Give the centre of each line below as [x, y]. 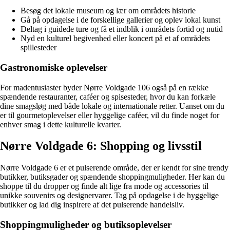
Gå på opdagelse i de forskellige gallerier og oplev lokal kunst [120, 20]
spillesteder [39, 48]
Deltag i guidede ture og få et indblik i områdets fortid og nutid [122, 29]
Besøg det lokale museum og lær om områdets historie [108, 11]
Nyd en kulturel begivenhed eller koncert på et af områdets [115, 39]
